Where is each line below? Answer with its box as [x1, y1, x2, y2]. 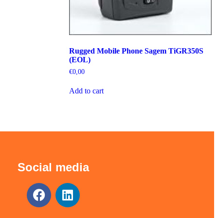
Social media [18, 160, 89, 174]
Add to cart [69, 87, 104, 95]
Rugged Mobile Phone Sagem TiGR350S [69, 46, 203, 55]
